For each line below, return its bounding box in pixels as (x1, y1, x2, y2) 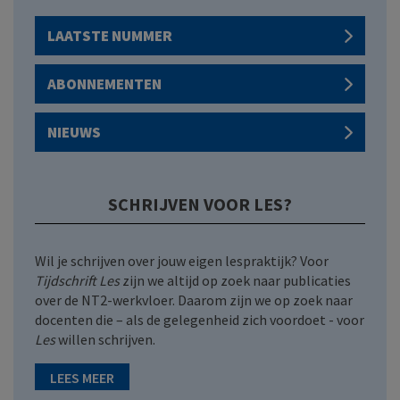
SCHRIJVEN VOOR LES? (108, 193, 292, 216)
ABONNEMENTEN (47, 74, 162, 95)
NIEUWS (47, 122, 101, 143)
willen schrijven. (55, 330, 155, 349)
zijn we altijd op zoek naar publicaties (122, 271, 351, 290)
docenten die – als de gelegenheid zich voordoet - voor (35, 311, 364, 329)
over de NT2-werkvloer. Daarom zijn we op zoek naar (35, 291, 353, 310)
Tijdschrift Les (35, 271, 122, 290)
